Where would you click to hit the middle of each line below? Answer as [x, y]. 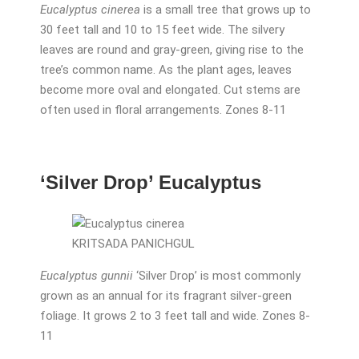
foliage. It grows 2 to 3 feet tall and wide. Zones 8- [175, 315]
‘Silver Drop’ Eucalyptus [151, 183]
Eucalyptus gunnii [87, 275]
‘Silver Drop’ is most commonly [217, 275]
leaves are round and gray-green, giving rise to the [172, 50]
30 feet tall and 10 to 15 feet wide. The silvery [162, 30]
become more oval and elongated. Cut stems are [170, 90]
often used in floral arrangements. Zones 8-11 [163, 110]
